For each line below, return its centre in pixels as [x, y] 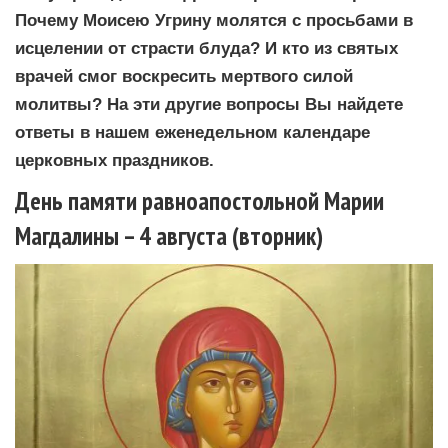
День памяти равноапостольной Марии [199, 200]
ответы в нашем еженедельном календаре [192, 131]
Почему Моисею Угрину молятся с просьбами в [214, 19]
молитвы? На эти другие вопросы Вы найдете [209, 103]
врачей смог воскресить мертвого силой [184, 75]
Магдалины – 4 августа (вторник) [169, 235]
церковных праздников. [114, 159]
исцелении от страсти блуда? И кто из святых [206, 47]
